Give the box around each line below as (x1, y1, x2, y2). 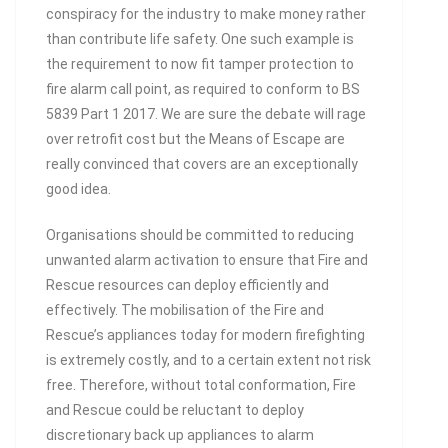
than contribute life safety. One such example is (46, 31, 354, 47)
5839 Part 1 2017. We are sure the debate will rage (46, 106, 366, 122)
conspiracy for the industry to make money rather (46, 6, 366, 22)
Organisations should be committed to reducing (46, 227, 354, 243)
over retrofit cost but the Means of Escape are (46, 131, 345, 147)
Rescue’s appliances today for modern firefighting (46, 327, 365, 343)
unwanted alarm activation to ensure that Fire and (46, 252, 368, 268)
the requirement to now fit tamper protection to (46, 56, 354, 72)
